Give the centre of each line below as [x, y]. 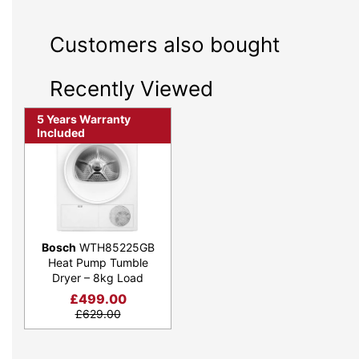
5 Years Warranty [84, 119]
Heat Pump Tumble [98, 262]
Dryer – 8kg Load [98, 277]
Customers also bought [165, 44]
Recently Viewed [131, 89]
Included [61, 133]
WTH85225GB [115, 247]
